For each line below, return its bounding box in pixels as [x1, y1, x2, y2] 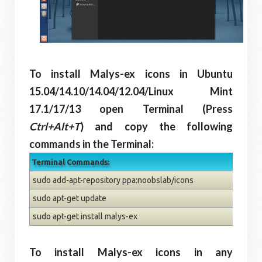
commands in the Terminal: [29, 137, 154, 150]
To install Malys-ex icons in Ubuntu [29, 67, 233, 80]
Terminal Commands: [32, 157, 109, 166]
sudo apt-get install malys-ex [33, 211, 137, 221]
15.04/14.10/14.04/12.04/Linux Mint [29, 84, 233, 98]
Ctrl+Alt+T [29, 119, 80, 133]
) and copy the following [80, 119, 233, 133]
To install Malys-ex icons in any [29, 245, 233, 258]
